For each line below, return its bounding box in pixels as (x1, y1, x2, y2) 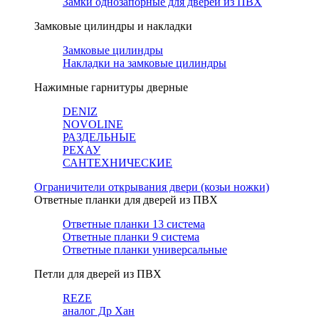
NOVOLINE (63, 118, 123, 130)
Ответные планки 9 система (63, 231, 199, 243)
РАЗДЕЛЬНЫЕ (63, 131, 136, 143)
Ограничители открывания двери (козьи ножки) (34, 181, 269, 193)
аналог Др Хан (63, 305, 135, 317)
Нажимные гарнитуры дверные (34, 81, 188, 93)
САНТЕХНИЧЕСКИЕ (63, 157, 172, 169)
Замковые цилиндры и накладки (34, 20, 192, 32)
